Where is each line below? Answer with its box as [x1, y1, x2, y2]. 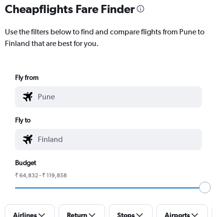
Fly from [15, 73, 39, 81]
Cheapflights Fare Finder [5, 1, 135, 15]
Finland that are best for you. [5, 38, 99, 48]
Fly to [15, 116, 31, 124]
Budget [15, 158, 36, 167]
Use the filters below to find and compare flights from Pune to [5, 27, 204, 36]
